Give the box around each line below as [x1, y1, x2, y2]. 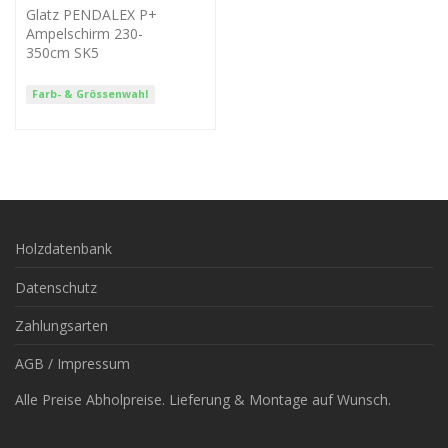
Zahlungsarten [15, 315, 108, 335]
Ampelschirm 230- [26, 24, 143, 43]
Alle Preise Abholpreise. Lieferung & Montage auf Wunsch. [15, 390, 391, 409]
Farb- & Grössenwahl [32, 87, 149, 101]
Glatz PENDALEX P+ [26, 5, 157, 24]
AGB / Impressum [15, 354, 130, 373]
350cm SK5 [26, 43, 99, 62]
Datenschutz [15, 277, 97, 297]
